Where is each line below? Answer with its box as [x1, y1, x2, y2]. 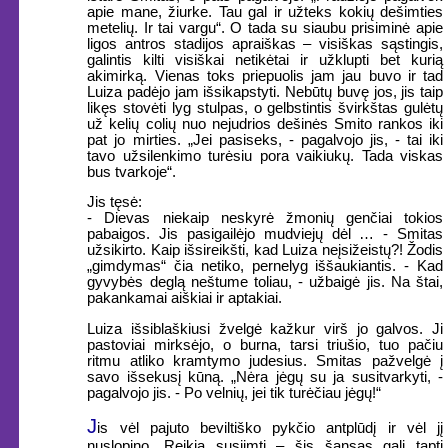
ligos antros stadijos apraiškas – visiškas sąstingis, [87, 35, 443, 52]
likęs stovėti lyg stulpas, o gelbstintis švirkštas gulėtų [87, 99, 443, 116]
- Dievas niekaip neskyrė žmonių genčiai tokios [87, 210, 443, 227]
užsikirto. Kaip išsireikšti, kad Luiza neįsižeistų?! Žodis [87, 242, 443, 259]
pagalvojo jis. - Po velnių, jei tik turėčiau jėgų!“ [87, 384, 382, 401]
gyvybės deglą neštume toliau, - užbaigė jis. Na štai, [87, 274, 443, 291]
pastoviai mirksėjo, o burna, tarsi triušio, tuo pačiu [87, 336, 443, 353]
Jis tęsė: [87, 194, 143, 211]
